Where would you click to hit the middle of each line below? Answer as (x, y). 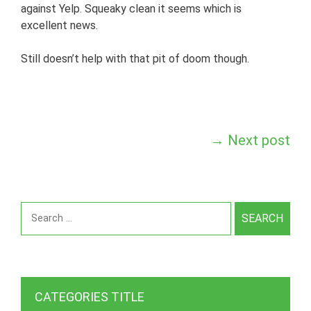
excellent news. (59, 25)
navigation (57, 163)
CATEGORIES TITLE (90, 296)
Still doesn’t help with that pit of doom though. (135, 58)
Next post (257, 140)
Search (39, 209)
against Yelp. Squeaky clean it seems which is (131, 8)
